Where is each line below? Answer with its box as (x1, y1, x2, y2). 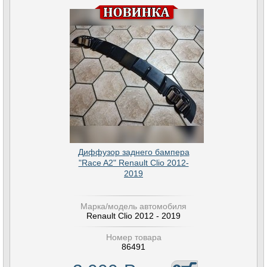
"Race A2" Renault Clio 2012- (78, 158, 189, 167)
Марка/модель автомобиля (80, 201, 187, 211)
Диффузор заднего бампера (77, 147, 190, 157)
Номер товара (105, 232, 162, 242)
